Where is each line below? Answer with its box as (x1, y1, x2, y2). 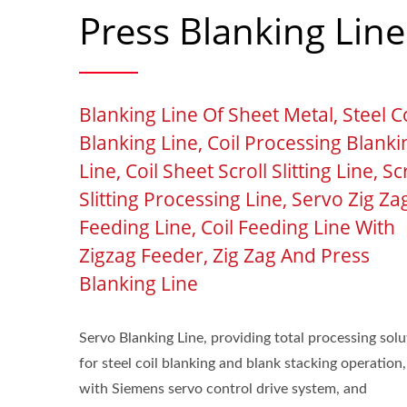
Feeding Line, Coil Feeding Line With (79, 214, 395, 240)
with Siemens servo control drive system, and (79, 382, 367, 396)
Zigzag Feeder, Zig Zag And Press (79, 243, 370, 268)
